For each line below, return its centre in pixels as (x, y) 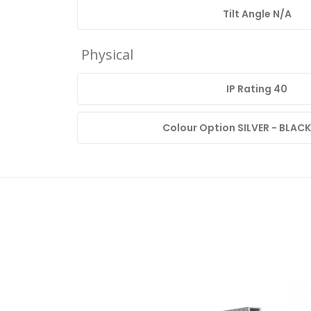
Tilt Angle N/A (257, 14)
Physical (107, 55)
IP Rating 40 (257, 89)
